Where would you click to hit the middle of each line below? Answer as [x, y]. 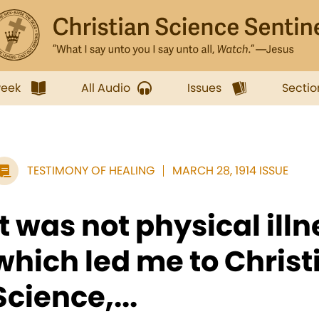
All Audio [106, 88]
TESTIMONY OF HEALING [91, 171]
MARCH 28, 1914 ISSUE [230, 171]
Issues [204, 88]
